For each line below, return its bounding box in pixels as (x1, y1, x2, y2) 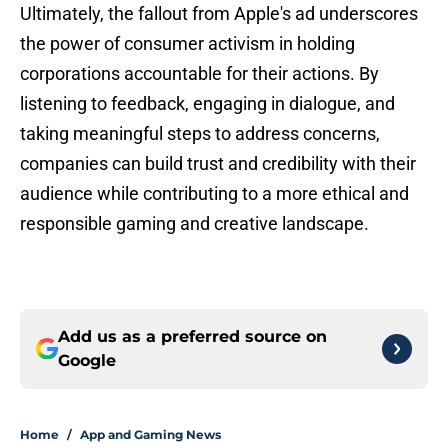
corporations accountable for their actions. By (20, 63, 379, 85)
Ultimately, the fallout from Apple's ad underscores (20, 3, 418, 25)
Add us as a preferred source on (58, 327, 327, 347)
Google (58, 351, 116, 371)
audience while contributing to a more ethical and (20, 183, 409, 205)
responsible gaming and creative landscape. (20, 213, 369, 235)
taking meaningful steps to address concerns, (20, 123, 380, 145)
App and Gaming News (80, 427, 221, 443)
